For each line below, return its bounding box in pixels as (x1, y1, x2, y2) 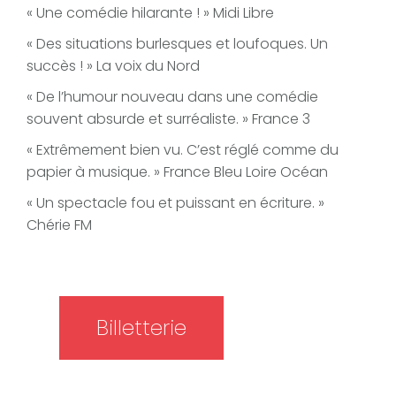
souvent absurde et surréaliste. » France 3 (27, 109, 310, 130)
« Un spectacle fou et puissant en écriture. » (27, 193, 324, 214)
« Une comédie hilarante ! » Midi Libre (27, 3, 274, 24)
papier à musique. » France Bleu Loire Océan (27, 162, 328, 183)
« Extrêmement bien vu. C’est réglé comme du (27, 140, 339, 161)
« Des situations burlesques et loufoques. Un (27, 34, 328, 55)
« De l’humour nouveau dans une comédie (27, 87, 318, 108)
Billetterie (96, 313, 187, 343)
